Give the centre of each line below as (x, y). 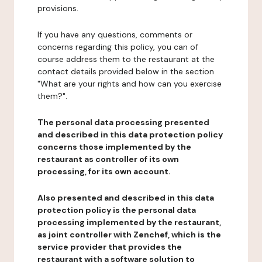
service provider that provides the (110, 247)
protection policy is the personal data (117, 210)
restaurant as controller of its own (108, 159)
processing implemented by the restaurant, (129, 222)
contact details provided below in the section (126, 71)
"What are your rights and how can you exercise (130, 84)
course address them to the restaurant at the (126, 59)
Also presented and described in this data (126, 198)
